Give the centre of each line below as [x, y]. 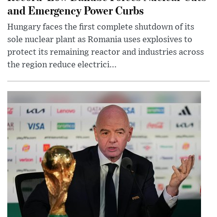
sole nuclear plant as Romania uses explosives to [100, 39]
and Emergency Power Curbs [76, 10]
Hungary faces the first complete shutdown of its [101, 27]
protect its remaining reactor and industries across [106, 52]
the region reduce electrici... [62, 65]
